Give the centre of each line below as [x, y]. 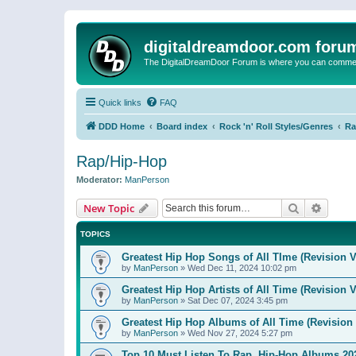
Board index [182, 126]
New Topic [109, 208]
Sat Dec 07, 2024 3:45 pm [238, 300]
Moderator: [99, 180]
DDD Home [122, 126]
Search [316, 207]
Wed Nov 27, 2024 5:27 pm [240, 333]
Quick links [120, 103]
